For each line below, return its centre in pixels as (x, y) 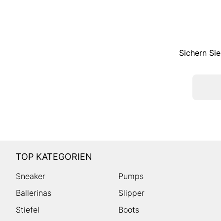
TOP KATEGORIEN (54, 156)
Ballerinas (34, 193)
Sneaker (31, 176)
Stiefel (28, 209)
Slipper (132, 193)
